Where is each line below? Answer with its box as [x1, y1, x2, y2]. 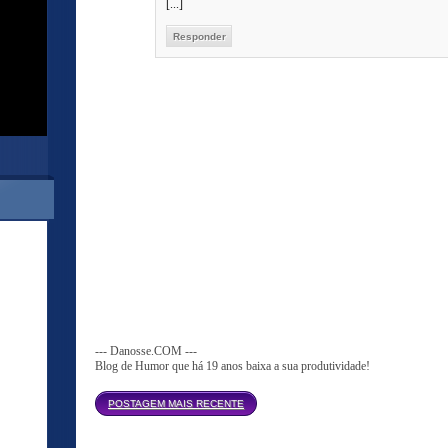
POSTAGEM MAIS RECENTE [108, 398, 244, 409]
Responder [173, 31, 226, 42]
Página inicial [369, 391, 432, 405]
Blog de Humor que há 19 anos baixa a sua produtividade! [95, 359, 370, 373]
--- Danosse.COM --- [95, 344, 197, 358]
